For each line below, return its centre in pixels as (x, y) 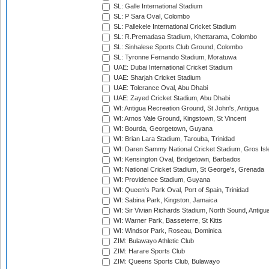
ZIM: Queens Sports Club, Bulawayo (166, 261)
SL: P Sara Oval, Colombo (151, 17)
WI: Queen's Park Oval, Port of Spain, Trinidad (180, 190)
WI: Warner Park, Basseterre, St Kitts (167, 221)
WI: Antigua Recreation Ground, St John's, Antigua (185, 108)
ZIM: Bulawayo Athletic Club (153, 241)
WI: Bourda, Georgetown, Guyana (162, 129)
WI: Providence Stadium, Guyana (161, 180)
